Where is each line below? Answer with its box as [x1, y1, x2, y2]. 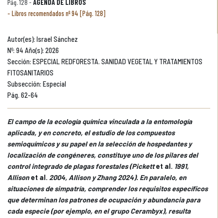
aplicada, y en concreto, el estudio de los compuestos [7, 128, 175, 137]
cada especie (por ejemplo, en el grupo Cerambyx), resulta [7, 207, 191, 215]
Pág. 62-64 [7, 91, 38, 99]
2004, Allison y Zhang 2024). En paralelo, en [48, 173, 186, 182]
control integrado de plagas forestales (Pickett [7, 162, 156, 170]
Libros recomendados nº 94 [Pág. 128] [12, 9, 106, 18]
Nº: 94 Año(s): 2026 [7, 46, 59, 54]
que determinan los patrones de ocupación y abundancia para [7, 196, 200, 204]
